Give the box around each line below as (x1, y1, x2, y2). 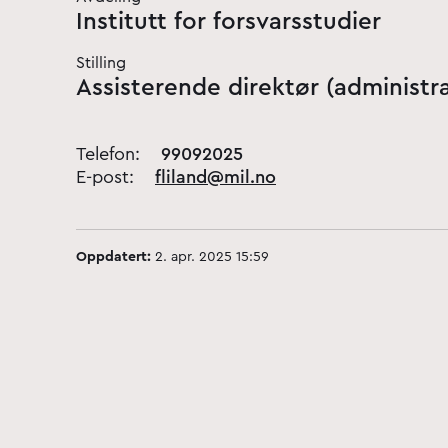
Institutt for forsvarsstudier (76, 10, 381, 34)
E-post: (76, 168, 139, 186)
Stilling (76, 55, 126, 71)
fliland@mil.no (155, 168, 276, 186)
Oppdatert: (76, 250, 151, 264)
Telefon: (76, 145, 145, 163)
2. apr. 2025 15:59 (151, 250, 269, 264)
